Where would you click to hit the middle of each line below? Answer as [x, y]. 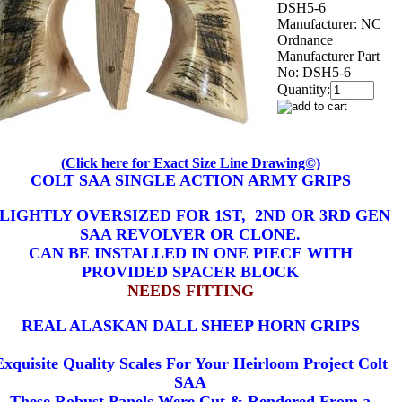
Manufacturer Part [328, 56]
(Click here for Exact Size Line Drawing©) [190, 162]
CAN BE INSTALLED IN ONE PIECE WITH [190, 253]
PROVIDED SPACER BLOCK [190, 271]
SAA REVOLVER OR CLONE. [190, 234]
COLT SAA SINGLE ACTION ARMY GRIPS [190, 180]
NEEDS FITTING [190, 290]
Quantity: [304, 89]
